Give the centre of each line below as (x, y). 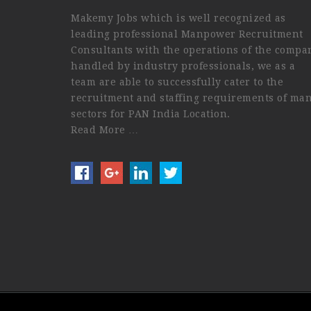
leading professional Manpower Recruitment (187, 34)
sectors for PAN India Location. (151, 114)
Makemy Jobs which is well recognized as (178, 18)
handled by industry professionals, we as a (183, 66)
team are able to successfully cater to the (177, 82)
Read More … (105, 130)
